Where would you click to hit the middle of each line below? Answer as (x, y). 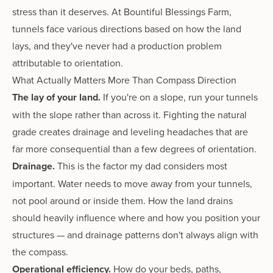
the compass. (40, 251)
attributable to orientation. (68, 62)
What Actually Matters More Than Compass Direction (124, 80)
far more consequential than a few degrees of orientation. (134, 148)
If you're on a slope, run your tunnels (179, 97)
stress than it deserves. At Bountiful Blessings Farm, (122, 11)
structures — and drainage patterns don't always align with (135, 234)
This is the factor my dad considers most (141, 165)
